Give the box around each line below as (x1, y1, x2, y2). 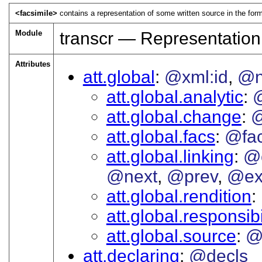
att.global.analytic (106, 87, 243, 106)
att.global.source (106, 226, 236, 246)
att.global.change (106, 106, 242, 126)
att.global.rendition (106, 186, 251, 206)
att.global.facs (106, 126, 215, 146)
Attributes (15, 59, 50, 68)
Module (15, 28, 42, 37)
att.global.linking (106, 146, 234, 166)
